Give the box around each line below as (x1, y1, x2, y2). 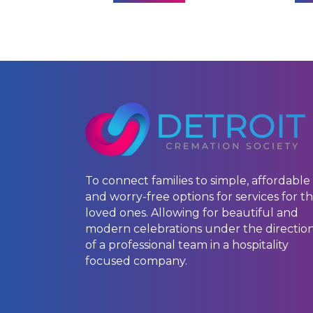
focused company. (85, 254, 187, 268)
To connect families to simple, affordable (85, 173, 310, 187)
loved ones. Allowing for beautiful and (85, 205, 298, 219)
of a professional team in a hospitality (85, 238, 289, 252)
